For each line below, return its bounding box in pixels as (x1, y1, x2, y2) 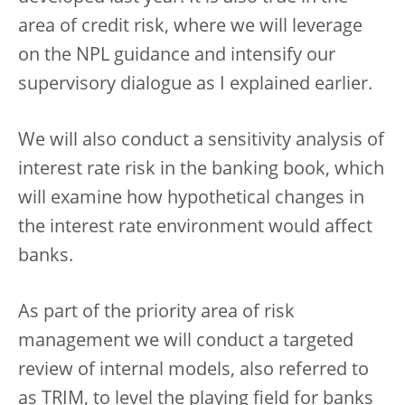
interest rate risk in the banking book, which (18, 160, 384, 179)
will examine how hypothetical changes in (18, 189, 364, 208)
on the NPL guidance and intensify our (18, 46, 335, 65)
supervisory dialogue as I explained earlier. (18, 75, 372, 94)
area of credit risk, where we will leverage (18, 17, 363, 36)
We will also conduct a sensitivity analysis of (18, 131, 384, 150)
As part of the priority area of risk (18, 303, 295, 322)
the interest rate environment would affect (18, 218, 372, 237)
